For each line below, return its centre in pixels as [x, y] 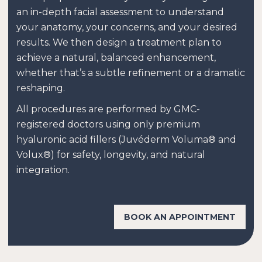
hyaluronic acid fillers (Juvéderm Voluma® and [126, 140]
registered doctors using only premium [108, 125]
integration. [43, 170]
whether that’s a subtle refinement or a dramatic [131, 73]
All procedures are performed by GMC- [108, 109]
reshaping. [41, 88]
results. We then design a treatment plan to [119, 43]
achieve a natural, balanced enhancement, [116, 58]
